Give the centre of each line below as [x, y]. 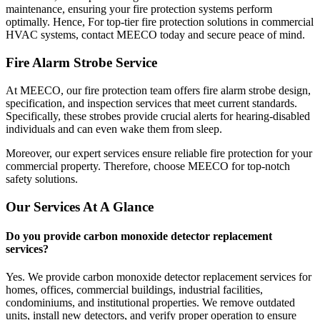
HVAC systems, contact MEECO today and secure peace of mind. [155, 35]
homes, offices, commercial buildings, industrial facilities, [134, 290]
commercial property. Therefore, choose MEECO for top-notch [148, 166]
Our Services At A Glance [80, 206]
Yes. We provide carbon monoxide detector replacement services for [159, 277]
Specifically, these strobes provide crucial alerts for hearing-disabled [158, 116]
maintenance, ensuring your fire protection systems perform [139, 9]
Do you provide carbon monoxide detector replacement [139, 236]
